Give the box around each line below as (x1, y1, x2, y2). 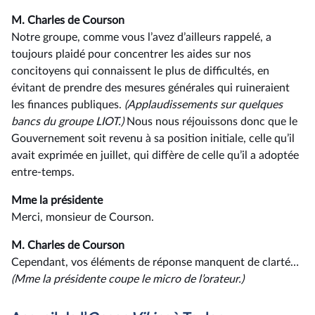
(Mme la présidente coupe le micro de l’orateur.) (11, 274, 244, 285)
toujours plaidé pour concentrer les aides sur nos (11, 49, 251, 60)
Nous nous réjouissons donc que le (124, 116, 297, 127)
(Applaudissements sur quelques (124, 99, 283, 110)
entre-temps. (11, 167, 75, 178)
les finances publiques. (11, 99, 124, 110)
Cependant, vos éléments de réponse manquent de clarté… (11, 257, 299, 268)
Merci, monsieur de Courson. (11, 212, 154, 223)
